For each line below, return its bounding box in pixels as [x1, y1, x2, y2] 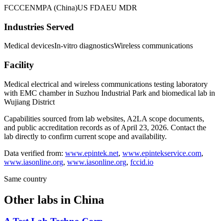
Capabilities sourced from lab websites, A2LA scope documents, [4, 114, 204, 123]
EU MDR [106, 3, 137, 12]
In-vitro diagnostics [54, 41, 114, 50]
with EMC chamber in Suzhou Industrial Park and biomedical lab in [4, 88, 215, 97]
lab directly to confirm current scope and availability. [4, 132, 167, 141]
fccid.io [130, 157, 153, 166]
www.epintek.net [65, 148, 118, 157]
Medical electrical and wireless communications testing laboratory [4, 79, 208, 88]
